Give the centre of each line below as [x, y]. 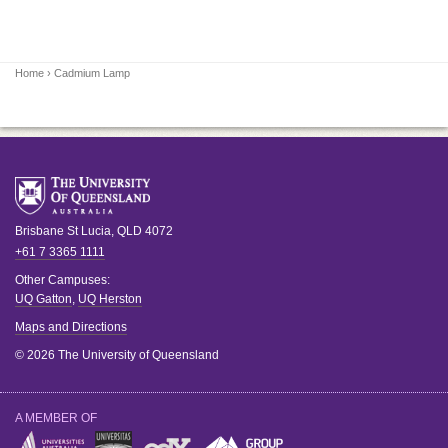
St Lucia [89, 231]
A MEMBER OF [56, 418]
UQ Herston [110, 299]
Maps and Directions [71, 327]
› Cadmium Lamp [87, 73]
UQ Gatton [43, 299]
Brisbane [39, 231]
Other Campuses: [62, 280]
